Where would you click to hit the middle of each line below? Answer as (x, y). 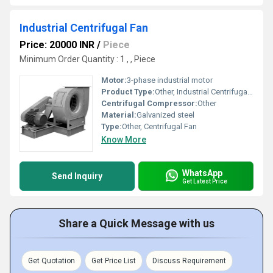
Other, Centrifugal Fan (159, 126)
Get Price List (114, 261)
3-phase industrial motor (170, 80)
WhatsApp (202, 173)
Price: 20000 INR (57, 45)
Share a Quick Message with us (136, 223)
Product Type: (128, 92)
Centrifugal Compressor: (149, 103)
